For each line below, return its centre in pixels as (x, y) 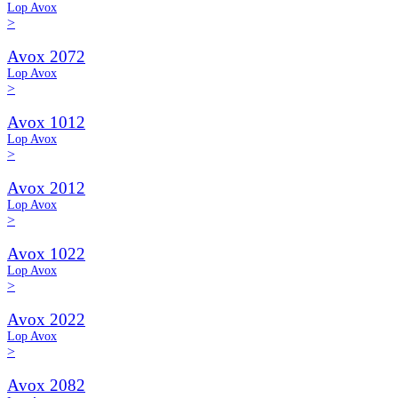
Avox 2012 (46, 188)
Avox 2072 (46, 56)
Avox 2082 (46, 385)
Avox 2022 (46, 319)
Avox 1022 (46, 254)
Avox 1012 (46, 122)
